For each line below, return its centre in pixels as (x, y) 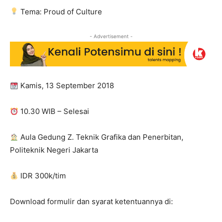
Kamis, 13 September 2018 (66, 86)
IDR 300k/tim (42, 176)
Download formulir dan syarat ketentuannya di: (91, 202)
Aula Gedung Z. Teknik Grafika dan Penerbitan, (101, 137)
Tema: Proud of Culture (60, 11)
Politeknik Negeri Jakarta (54, 150)
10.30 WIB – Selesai (54, 111)
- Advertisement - (111, 36)
